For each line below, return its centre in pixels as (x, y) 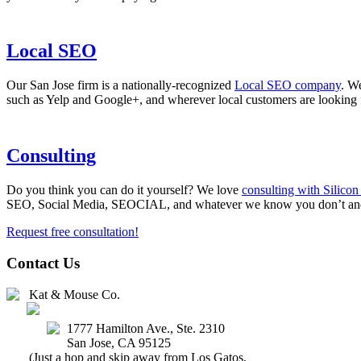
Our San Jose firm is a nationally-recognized (120, 85)
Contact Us (43, 263)
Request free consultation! (73, 232)
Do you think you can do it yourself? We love (124, 190)
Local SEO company (288, 85)
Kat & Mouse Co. (75, 294)
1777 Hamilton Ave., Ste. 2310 (146, 328)
